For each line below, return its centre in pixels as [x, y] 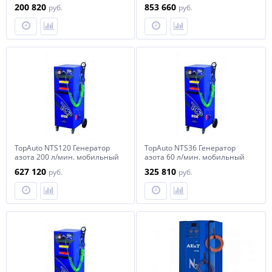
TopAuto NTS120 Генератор [62, 148]
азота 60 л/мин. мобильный [195, 157]
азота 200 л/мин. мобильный [67, 157]
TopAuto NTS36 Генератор [190, 148]
